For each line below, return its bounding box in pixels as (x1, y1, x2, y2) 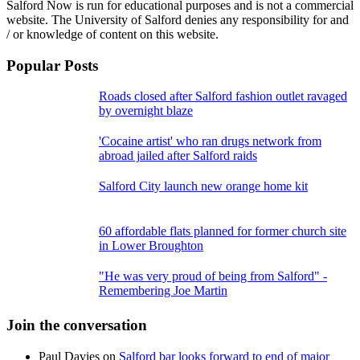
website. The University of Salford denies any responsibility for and (6, 13, 349, 27)
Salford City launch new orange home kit (98, 179, 308, 194)
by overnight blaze (98, 104, 193, 118)
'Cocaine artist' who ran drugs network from (98, 134, 321, 149)
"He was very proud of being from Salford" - (98, 269, 327, 284)
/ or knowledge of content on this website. (6, 27, 219, 42)
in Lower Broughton (98, 239, 203, 253)
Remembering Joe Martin (98, 284, 227, 298)
